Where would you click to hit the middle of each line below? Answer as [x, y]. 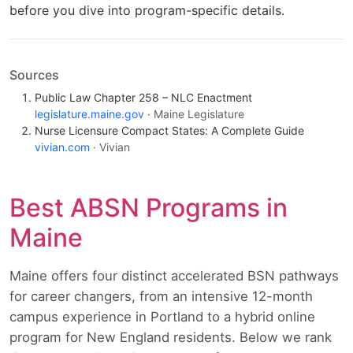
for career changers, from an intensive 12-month [161, 296]
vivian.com [62, 147]
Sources [34, 74]
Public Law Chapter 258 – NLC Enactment [143, 97]
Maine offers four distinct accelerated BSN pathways [174, 275]
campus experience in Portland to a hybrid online [162, 316]
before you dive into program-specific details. [147, 10]
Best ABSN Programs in [149, 207]
